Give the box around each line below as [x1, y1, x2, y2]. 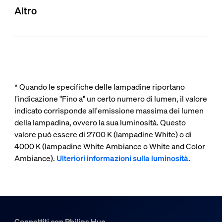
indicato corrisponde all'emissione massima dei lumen [14, 105, 204, 116]
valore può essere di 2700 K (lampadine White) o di [14, 128, 192, 140]
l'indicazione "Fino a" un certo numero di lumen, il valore [14, 93, 207, 104]
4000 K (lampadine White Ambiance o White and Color [14, 140, 205, 152]
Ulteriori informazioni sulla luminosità [56, 152, 188, 164]
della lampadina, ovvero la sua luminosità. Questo [14, 116, 186, 128]
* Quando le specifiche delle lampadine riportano [14, 81, 185, 92]
